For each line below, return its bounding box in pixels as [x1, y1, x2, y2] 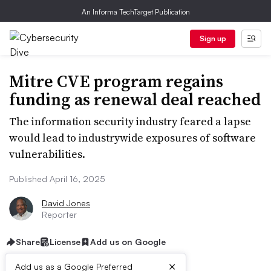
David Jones [42, 198, 90, 208]
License [50, 237, 80, 247]
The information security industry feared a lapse [9, 114, 251, 129]
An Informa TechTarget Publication [81, 7, 190, 16]
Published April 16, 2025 [9, 174, 105, 184]
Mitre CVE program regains [9, 70, 223, 93]
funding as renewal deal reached [9, 88, 261, 111]
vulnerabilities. [9, 146, 85, 162]
